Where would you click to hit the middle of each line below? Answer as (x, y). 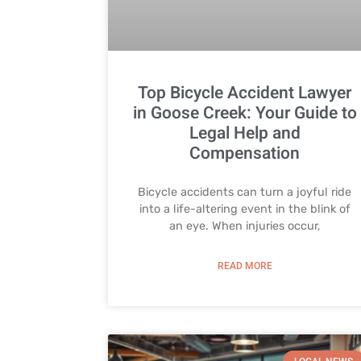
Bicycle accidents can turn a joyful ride (245, 193)
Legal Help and (245, 134)
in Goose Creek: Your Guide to (245, 114)
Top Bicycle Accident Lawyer (245, 93)
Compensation (245, 154)
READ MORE (245, 266)
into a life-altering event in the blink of (245, 210)
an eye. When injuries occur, (245, 226)
